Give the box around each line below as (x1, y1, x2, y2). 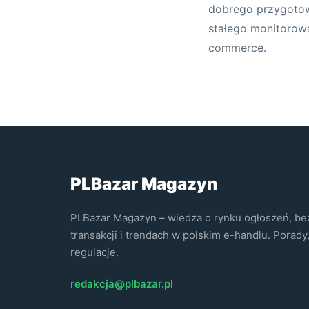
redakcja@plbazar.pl (70, 277, 173, 290)
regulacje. (70, 245, 119, 259)
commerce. (208, 40, 266, 54)
